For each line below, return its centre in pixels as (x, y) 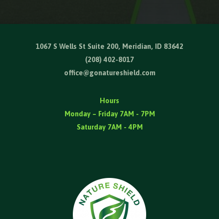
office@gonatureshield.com (109, 72)
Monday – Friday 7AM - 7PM (109, 113)
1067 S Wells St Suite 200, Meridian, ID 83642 (109, 46)
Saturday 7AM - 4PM (109, 127)
